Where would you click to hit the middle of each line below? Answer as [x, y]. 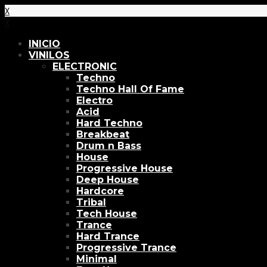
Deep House [108, 180]
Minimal [97, 259]
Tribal [91, 202]
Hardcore [100, 191]
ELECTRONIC [85, 66]
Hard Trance [108, 236]
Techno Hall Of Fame [130, 89]
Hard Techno [109, 123]
